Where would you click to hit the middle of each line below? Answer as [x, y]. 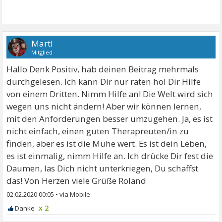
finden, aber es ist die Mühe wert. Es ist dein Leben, [107, 143]
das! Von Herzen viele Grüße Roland [77, 181]
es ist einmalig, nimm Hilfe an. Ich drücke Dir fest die [110, 156]
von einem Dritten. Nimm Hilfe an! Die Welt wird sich [110, 94]
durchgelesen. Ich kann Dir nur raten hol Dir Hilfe [104, 82]
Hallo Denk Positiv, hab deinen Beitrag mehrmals [103, 69]
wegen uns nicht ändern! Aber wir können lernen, [104, 106]
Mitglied [42, 52]
